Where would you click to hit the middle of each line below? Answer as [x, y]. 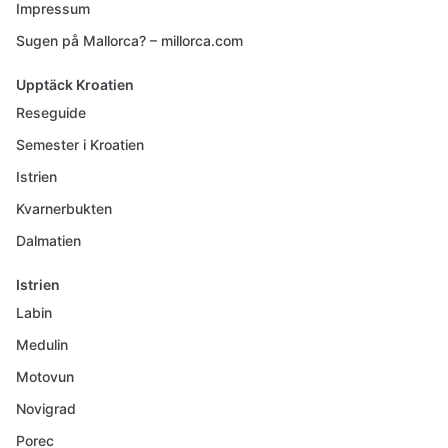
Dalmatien [48, 240]
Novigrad [46, 408]
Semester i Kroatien [80, 144]
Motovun [45, 376]
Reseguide [51, 112]
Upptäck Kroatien [75, 84]
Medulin [42, 344]
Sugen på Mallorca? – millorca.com [129, 40]
